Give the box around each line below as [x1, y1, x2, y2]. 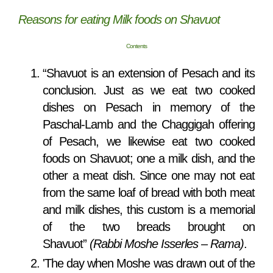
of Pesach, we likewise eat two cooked [43, 135, 255, 149]
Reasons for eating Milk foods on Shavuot [18, 13, 220, 27]
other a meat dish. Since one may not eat [43, 169, 255, 183]
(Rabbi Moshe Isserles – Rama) [90, 237, 244, 251]
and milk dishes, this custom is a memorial [43, 203, 255, 217]
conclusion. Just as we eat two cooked [43, 83, 255, 97]
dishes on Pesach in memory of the [43, 101, 255, 115]
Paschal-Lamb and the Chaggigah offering [43, 118, 255, 132]
